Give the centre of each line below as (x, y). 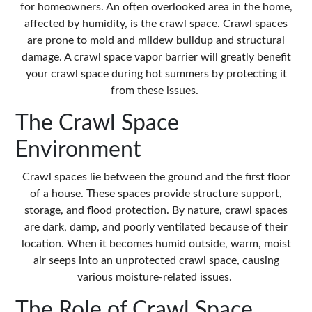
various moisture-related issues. (156, 278)
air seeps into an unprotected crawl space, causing (156, 261)
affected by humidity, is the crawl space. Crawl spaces (156, 24)
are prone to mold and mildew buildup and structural (156, 41)
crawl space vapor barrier (135, 57)
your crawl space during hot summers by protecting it (156, 74)
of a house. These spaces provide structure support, (156, 194)
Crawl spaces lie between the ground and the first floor (156, 177)
